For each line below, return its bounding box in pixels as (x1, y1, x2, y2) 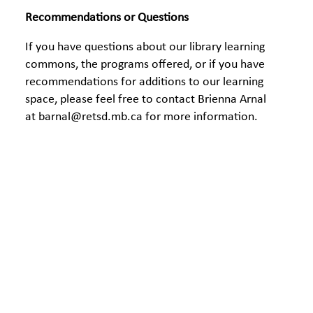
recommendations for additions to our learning (25, 75, 263, 89)
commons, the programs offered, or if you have (25, 58, 265, 71)
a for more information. (136, 110, 258, 124)
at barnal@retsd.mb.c (25, 110, 136, 124)
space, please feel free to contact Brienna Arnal (25, 93, 266, 106)
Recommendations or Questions (25, 11, 189, 24)
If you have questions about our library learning (25, 41, 265, 54)
